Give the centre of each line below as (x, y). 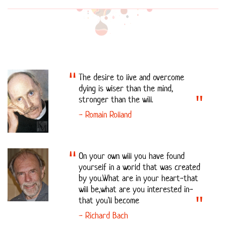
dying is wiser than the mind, (126, 89)
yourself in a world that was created (139, 167)
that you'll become (109, 200)
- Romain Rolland (105, 115)
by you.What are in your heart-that (138, 178)
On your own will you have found (132, 156)
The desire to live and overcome (131, 77)
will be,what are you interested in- (136, 189)
